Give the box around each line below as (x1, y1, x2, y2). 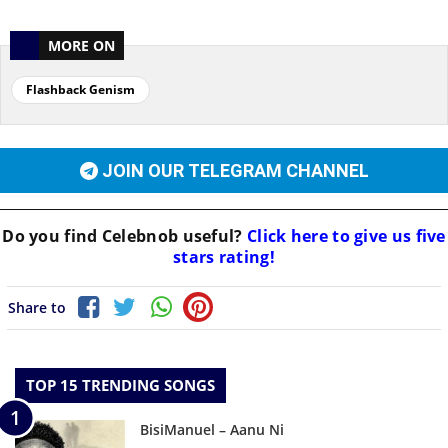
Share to (8, 298, 66, 318)
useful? (178, 225, 243, 248)
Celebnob (101, 225, 179, 248)
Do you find (2, 225, 102, 248)
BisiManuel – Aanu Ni (140, 420, 284, 440)
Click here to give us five (242, 225, 446, 248)
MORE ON (48, 36, 115, 56)
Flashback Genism (26, 81, 135, 99)
